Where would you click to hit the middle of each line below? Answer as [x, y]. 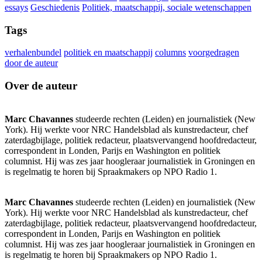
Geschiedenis [55, 8]
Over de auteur [41, 86]
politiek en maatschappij [108, 53]
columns [170, 53]
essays [16, 8]
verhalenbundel [33, 53]
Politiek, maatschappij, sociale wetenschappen [167, 8]
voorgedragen [214, 53]
